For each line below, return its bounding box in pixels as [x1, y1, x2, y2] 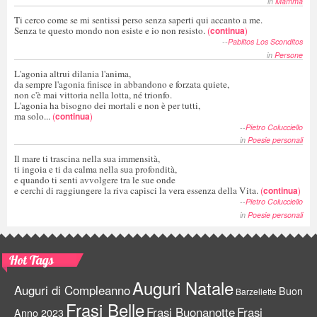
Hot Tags [9, 251, 54, 268]
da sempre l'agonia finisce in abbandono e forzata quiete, [14, 77, 229, 91]
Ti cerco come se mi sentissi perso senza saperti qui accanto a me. [14, 13, 263, 27]
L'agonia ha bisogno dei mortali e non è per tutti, [14, 98, 200, 112]
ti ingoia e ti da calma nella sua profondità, [14, 163, 177, 176]
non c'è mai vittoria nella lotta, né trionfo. [14, 88, 172, 101]
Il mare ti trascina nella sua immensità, [14, 152, 160, 166]
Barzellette [236, 284, 277, 297]
